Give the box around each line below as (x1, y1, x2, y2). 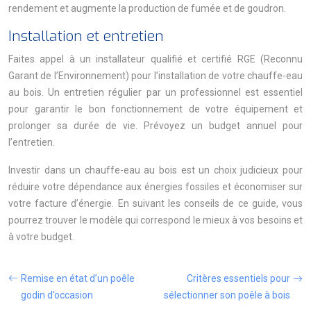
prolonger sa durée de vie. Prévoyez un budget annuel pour (8, 120, 303, 131)
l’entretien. (8, 137, 55, 148)
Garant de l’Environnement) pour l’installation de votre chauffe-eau (8, 70, 303, 81)
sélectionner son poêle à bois (164, 289, 290, 301)
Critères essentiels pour (187, 273, 290, 284)
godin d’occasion (21, 289, 93, 301)
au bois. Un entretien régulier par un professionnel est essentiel (8, 87, 303, 98)
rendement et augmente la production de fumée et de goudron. (8, 3, 286, 14)
